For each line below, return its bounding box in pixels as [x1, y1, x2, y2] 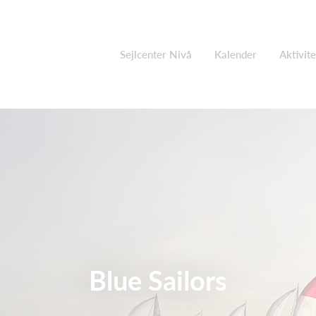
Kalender [214, 48, 257, 61]
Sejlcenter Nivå [120, 48, 192, 61]
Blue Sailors [89, 264, 227, 297]
